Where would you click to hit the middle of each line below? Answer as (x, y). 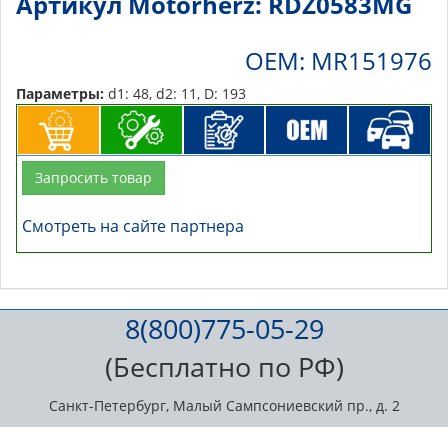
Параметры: (60, 94)
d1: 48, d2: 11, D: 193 (175, 94)
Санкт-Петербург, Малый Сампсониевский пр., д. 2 (224, 406)
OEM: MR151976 (338, 61)
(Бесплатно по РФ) (224, 367)
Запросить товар (93, 178)
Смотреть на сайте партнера (133, 226)
